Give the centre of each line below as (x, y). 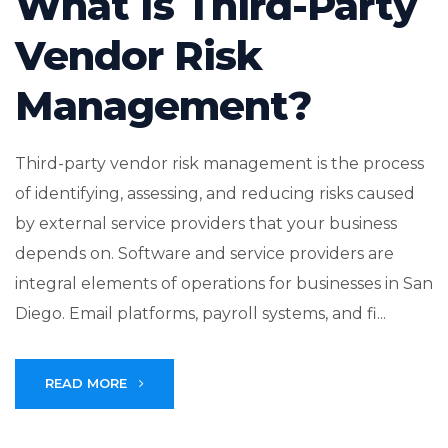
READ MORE (88, 383)
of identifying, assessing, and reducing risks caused (215, 194)
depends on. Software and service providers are (204, 254)
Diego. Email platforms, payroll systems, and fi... (200, 314)
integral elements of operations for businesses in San (224, 284)
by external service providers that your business (206, 224)
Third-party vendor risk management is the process (219, 164)
